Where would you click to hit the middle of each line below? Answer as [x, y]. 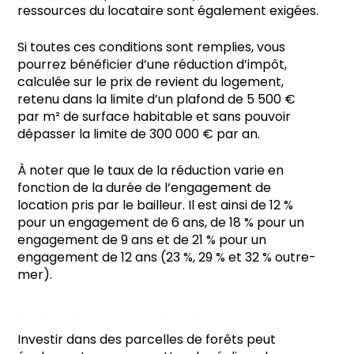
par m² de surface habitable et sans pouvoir [154, 116]
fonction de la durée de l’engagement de [144, 187]
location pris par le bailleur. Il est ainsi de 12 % [155, 205]
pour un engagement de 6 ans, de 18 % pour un [161, 222]
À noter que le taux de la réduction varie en [151, 170]
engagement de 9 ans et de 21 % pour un [142, 239]
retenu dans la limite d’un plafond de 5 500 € [156, 99]
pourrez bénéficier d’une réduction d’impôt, [152, 64]
